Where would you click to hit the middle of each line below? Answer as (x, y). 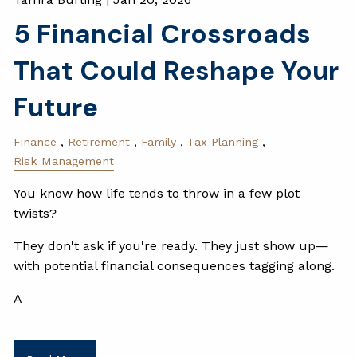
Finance (35, 141)
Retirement (99, 141)
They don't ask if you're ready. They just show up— (171, 246)
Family (159, 141)
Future (56, 107)
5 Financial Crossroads (163, 33)
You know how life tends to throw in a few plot (157, 194)
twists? (35, 214)
